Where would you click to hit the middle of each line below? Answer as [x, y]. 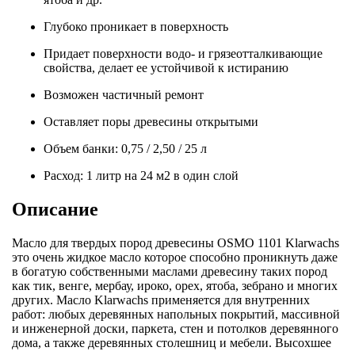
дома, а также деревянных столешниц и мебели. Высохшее [172, 342]
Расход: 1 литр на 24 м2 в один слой [141, 175]
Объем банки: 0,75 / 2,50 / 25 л [125, 148]
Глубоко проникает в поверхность [136, 26]
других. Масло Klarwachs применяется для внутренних [161, 300]
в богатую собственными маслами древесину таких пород [170, 271]
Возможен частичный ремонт [124, 94]
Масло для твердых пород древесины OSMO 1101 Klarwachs [176, 242]
